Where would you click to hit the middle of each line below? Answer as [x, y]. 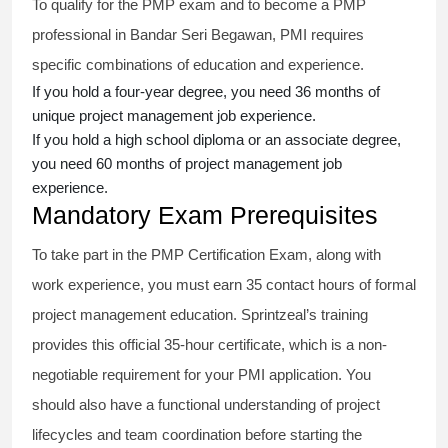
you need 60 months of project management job [187, 164]
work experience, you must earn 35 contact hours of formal [224, 285]
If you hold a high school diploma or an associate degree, [216, 140]
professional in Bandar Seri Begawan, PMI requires [198, 35]
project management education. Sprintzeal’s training [200, 315]
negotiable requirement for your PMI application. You [201, 375]
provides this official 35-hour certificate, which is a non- [209, 345]
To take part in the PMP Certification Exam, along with [206, 255]
